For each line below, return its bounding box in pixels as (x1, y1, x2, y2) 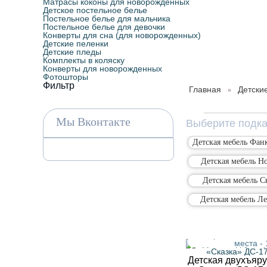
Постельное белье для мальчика (43, 14, 170, 23)
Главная (189, 85, 221, 94)
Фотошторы (43, 72, 88, 82)
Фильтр (43, 80, 74, 91)
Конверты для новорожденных (43, 64, 162, 73)
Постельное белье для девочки (43, 22, 165, 32)
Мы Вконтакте (56, 115, 131, 128)
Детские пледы (43, 47, 101, 57)
